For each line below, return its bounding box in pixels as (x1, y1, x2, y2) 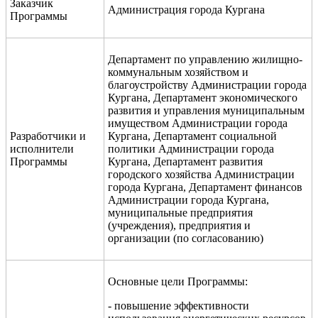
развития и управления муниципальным (108, 104, 305, 116)
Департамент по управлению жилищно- (108, 53, 302, 65)
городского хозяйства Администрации (108, 168, 295, 180)
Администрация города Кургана (108, 3, 265, 16)
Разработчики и (10, 129, 86, 142)
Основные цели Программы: (108, 275, 248, 287)
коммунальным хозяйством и (108, 65, 248, 78)
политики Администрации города (108, 142, 274, 155)
